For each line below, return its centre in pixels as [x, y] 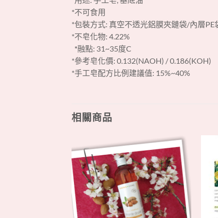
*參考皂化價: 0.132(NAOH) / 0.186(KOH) [141, 61]
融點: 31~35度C [104, 49]
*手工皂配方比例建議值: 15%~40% [131, 73]
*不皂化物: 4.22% [101, 36]
